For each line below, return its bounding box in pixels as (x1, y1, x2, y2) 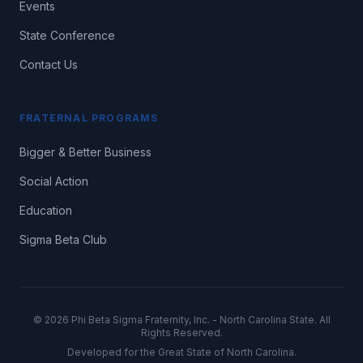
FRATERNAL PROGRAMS (19, 112, 159, 124)
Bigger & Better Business (19, 145, 152, 159)
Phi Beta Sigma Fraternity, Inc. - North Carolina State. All (68, 314, 331, 326)
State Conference (19, 28, 115, 42)
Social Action (19, 174, 88, 188)
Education (19, 203, 72, 217)
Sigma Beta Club (19, 233, 107, 246)
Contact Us (19, 58, 78, 71)
